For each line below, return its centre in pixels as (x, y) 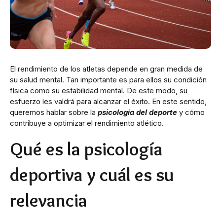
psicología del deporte (137, 112)
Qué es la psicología (86, 149)
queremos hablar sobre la (54, 112)
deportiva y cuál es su (92, 174)
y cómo (191, 112)
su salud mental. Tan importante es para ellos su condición (108, 79)
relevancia (48, 200)
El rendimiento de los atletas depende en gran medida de (106, 69)
